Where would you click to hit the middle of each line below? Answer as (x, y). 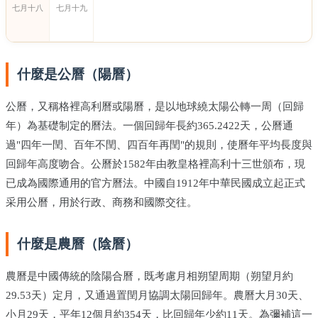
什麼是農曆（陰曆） (78, 243)
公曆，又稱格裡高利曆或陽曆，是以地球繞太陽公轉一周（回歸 (155, 106)
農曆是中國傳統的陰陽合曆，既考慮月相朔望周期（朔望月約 (149, 276)
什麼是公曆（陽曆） (78, 74)
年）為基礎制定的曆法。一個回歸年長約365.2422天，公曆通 (149, 125)
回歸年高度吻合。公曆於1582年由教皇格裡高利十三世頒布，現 (155, 164)
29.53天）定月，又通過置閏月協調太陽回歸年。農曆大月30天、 (157, 295)
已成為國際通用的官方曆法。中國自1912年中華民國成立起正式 (155, 183)
